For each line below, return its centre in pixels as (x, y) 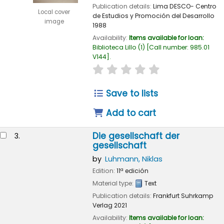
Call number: (169, 47)
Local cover (54, 12)
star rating (111, 68)
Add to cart (130, 113)
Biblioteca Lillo (114, 47)
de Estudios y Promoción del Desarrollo (153, 15)
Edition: (104, 170)
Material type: (113, 183)
